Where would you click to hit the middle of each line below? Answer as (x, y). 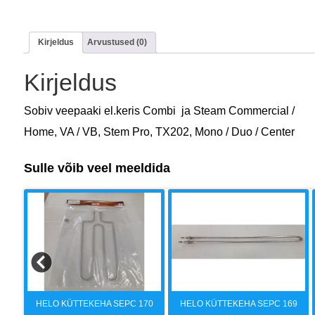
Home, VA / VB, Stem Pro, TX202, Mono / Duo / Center (159, 131)
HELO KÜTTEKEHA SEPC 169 (238, 303)
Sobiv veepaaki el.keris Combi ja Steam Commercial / (159, 110)
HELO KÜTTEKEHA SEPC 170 (94, 303)
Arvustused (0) (117, 43)
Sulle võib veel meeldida (97, 168)
